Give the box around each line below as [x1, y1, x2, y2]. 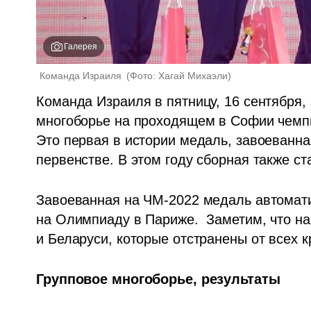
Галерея [64, 42, 98, 52]
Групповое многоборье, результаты [36, 271, 280, 287]
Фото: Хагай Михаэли [130, 70, 228, 82]
